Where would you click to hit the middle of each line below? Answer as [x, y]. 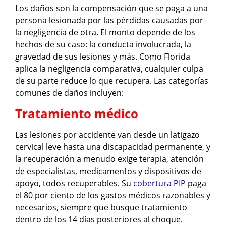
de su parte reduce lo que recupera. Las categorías [112, 81]
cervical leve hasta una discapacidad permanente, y [113, 147]
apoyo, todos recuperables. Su [74, 183]
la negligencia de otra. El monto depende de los [105, 33]
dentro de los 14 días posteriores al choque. [99, 219]
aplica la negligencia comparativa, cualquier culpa [109, 69]
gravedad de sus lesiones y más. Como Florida [103, 57]
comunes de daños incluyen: [69, 93]
